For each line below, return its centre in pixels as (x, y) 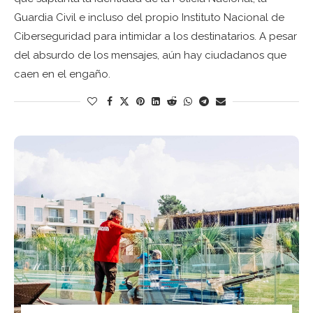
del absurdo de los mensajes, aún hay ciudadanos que (150, 55)
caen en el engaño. (62, 74)
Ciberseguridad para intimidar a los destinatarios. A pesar (155, 36)
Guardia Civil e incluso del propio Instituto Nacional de (149, 17)
